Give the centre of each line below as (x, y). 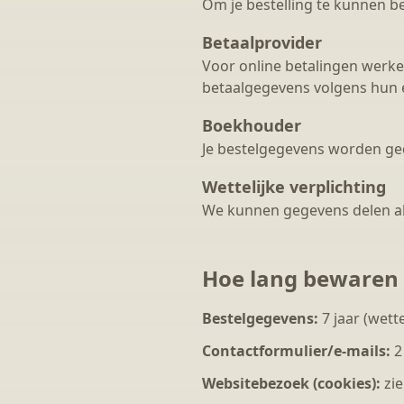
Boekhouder (252, 125)
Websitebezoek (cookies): (291, 383)
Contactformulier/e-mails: (296, 351)
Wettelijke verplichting (294, 187)
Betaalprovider (262, 42)
